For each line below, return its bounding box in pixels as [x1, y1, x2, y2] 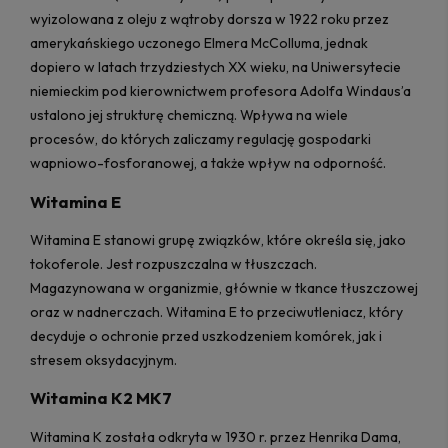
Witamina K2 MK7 [30, 388, 172, 409]
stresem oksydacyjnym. [30, 350, 180, 369]
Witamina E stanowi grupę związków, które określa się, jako [30, 230, 406, 249]
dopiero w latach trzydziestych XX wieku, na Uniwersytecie [30, 58, 401, 77]
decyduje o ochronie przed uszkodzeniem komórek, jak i [30, 326, 382, 345]
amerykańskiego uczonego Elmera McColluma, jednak [30, 34, 368, 53]
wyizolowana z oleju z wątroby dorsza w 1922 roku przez [30, 10, 389, 29]
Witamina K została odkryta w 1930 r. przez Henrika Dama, [30, 427, 401, 446]
